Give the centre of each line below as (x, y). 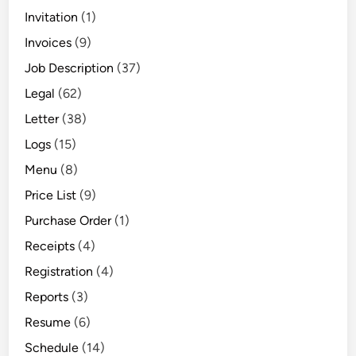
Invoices (48, 43)
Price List (51, 195)
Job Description (70, 68)
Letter (42, 119)
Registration (59, 272)
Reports (47, 297)
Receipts (50, 246)
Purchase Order (68, 221)
